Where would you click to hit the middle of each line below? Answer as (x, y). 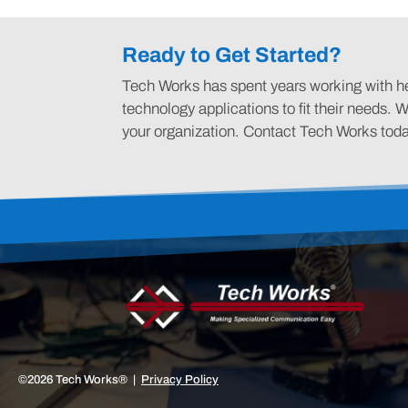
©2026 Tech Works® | (80, 380)
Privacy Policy (180, 380)
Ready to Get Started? (232, 56)
